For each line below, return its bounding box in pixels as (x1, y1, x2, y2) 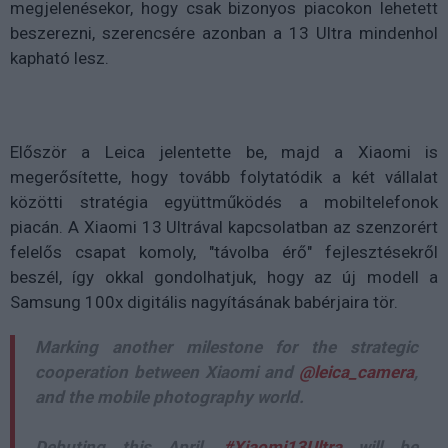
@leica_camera (299, 361, 414, 382)
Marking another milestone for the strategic (35, 336, 418, 357)
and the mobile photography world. (35, 386, 304, 407)
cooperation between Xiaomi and (35, 361, 299, 382)
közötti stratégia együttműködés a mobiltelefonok (10, 191, 438, 212)
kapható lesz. (10, 47, 109, 68)
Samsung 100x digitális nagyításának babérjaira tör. (10, 291, 398, 312)
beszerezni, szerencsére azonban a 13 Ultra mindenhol (10, 22, 438, 43)
